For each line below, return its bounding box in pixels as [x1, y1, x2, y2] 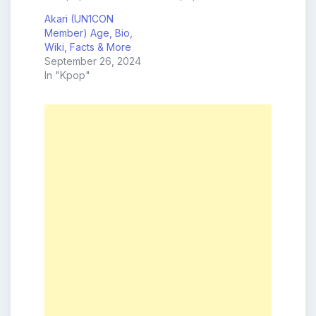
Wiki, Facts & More [44, 41, 131, 54]
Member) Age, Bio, [44, 27, 133, 39]
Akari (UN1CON [44, 13, 114, 25]
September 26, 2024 [44, 55, 141, 68]
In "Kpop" [44, 69, 90, 82]
